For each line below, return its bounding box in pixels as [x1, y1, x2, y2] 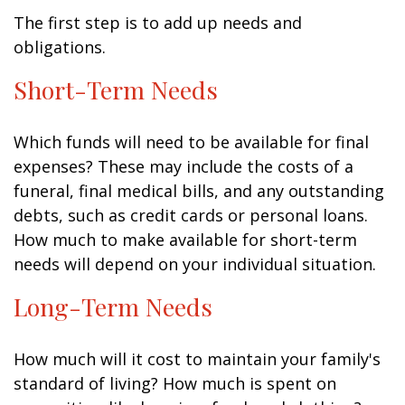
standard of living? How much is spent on [14, 372, 336, 394]
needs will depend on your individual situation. [14, 253, 376, 275]
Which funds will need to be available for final [14, 131, 369, 153]
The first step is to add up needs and [14, 12, 302, 33]
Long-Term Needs [14, 290, 212, 323]
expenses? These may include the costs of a [14, 155, 353, 177]
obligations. [14, 36, 106, 58]
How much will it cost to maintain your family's [14, 348, 381, 370]
